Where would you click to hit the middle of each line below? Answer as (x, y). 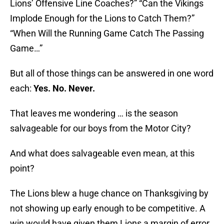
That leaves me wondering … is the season (94, 113)
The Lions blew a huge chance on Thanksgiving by (109, 193)
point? (22, 168)
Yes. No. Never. (64, 88)
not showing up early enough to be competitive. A (108, 208)
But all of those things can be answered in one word (112, 73)
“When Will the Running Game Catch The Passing (107, 33)
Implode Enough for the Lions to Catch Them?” (102, 18)
